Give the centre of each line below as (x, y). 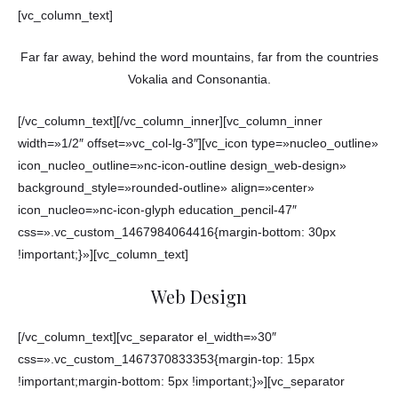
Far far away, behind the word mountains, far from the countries (199, 58)
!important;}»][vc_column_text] (103, 255)
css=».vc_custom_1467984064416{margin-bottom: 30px (177, 233)
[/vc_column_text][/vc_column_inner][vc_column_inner (170, 122)
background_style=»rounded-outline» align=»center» (166, 188)
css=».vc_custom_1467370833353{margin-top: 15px (166, 360)
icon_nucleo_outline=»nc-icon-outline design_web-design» (182, 166)
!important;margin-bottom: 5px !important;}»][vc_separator (181, 382)
